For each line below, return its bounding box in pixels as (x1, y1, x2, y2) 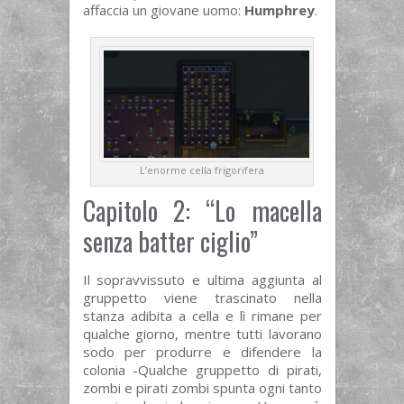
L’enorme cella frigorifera (140, 162, 264, 177)
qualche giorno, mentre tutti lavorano (82, 324, 322, 343)
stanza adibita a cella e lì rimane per (82, 306, 322, 325)
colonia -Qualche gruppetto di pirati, (82, 360, 322, 379)
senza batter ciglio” (82, 222, 258, 260)
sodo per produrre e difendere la (82, 342, 322, 361)
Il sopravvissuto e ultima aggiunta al (82, 270, 322, 289)
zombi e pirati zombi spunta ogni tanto (82, 378, 322, 397)
